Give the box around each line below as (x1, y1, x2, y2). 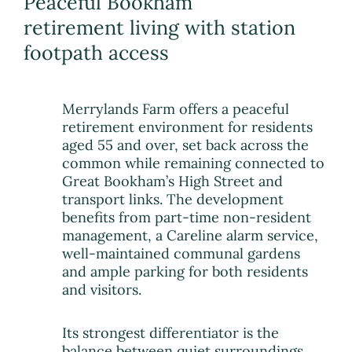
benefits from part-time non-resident (62, 208, 312, 227)
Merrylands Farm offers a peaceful (62, 100, 290, 119)
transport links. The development (62, 190, 284, 209)
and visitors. (62, 280, 142, 299)
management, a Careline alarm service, (62, 226, 319, 245)
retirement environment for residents (62, 118, 313, 137)
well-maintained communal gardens (62, 244, 301, 263)
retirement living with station (24, 15, 295, 41)
